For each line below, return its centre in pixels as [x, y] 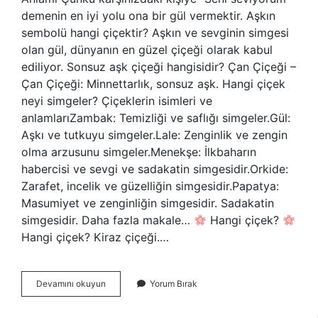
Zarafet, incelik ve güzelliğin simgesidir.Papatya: [150, 186]
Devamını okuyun [71, 284]
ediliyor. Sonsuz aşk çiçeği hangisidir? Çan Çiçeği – [159, 67]
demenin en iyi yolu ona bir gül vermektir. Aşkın [148, 16]
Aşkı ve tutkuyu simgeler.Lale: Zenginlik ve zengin [154, 135]
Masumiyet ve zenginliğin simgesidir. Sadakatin [148, 203]
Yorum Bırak [174, 284]
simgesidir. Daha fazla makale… [108, 220]
